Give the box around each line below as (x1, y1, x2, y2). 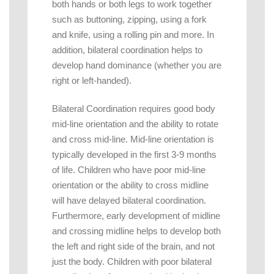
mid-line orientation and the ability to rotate (52, 118, 218, 129)
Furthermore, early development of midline (52, 210, 220, 221)
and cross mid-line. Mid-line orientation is (52, 133, 214, 144)
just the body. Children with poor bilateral (52, 256, 212, 267)
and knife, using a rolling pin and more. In (52, 29, 214, 40)
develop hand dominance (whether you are (52, 59, 221, 70)
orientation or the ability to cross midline (52, 179, 209, 190)
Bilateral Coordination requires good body (52, 103, 215, 114)
